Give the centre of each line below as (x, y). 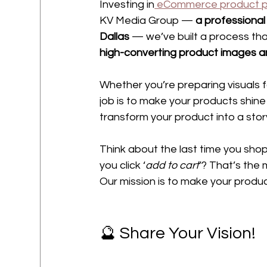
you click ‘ (123, 165)
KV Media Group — (148, 21)
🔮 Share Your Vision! (178, 233)
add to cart (173, 165)
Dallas (116, 37)
